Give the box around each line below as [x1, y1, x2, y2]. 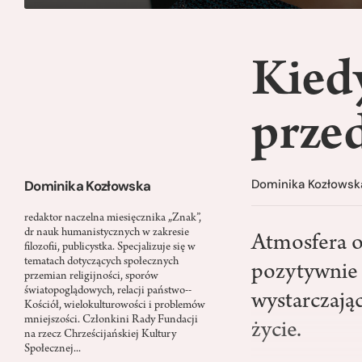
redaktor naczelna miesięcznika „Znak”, [24, 212, 201, 225]
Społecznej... [24, 343, 81, 356]
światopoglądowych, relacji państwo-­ [24, 284, 192, 297]
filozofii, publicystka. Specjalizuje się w [24, 241, 196, 254]
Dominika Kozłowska [24, 177, 151, 196]
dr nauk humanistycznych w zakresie [24, 226, 189, 239]
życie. [251, 320, 302, 345]
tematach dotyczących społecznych [24, 255, 179, 268]
